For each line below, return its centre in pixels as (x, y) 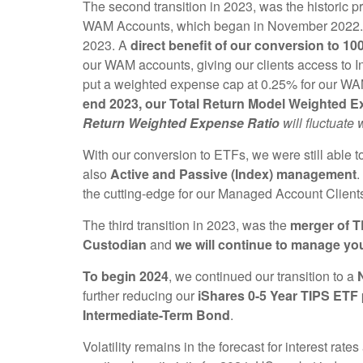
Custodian (115, 245)
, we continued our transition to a (263, 276)
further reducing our (140, 296)
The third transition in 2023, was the (186, 225)
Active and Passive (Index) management (233, 174)
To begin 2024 (126, 276)
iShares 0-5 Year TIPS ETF (278, 296)
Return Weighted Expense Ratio (181, 123)
